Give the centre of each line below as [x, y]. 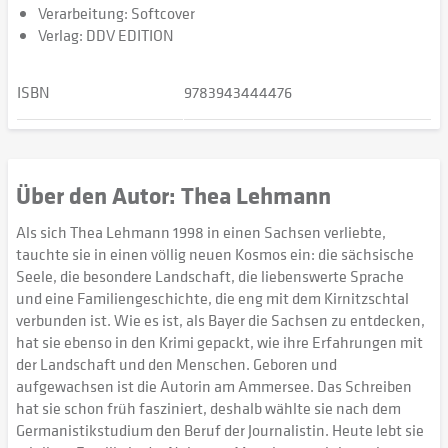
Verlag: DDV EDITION [106, 35]
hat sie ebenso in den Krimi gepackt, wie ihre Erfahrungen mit [219, 342]
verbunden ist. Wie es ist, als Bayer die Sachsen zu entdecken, [220, 320]
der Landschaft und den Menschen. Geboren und [176, 364]
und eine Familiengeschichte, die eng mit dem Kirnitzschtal [212, 298]
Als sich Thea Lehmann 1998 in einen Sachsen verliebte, [201, 232]
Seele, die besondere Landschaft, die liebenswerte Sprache [210, 276]
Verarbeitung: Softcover [116, 13]
